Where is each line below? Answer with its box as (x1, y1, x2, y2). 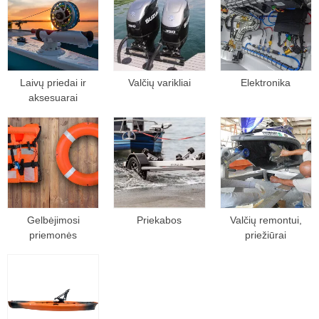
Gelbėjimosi (26, 214, 80, 226)
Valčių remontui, (229, 214, 302, 226)
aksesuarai (28, 91, 78, 103)
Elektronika (241, 76, 291, 88)
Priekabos (137, 214, 182, 226)
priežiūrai (245, 229, 287, 241)
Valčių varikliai (127, 76, 191, 88)
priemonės (29, 229, 78, 241)
